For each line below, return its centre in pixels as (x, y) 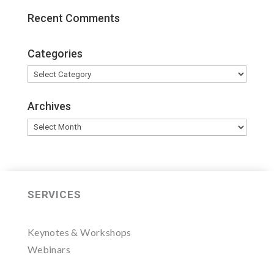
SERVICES (54, 194)
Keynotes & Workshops (79, 232)
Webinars (49, 249)
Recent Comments (73, 18)
